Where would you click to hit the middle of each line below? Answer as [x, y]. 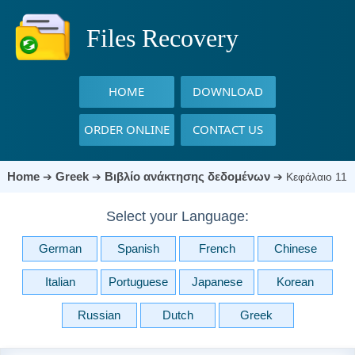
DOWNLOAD [228, 91]
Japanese [217, 282]
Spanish [138, 248]
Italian [60, 282]
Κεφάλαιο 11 [316, 177]
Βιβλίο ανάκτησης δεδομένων [187, 176]
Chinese [295, 248]
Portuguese [138, 282]
